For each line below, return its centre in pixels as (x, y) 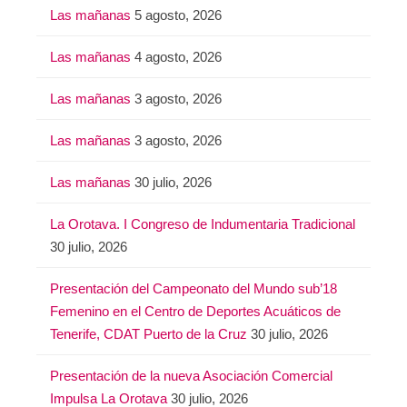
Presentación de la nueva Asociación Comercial (191, 375)
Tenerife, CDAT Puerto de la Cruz (149, 333)
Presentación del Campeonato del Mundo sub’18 (194, 288)
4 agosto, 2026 (178, 56)
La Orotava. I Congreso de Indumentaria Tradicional (203, 223)
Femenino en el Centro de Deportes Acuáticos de (195, 311)
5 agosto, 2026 (178, 15)
